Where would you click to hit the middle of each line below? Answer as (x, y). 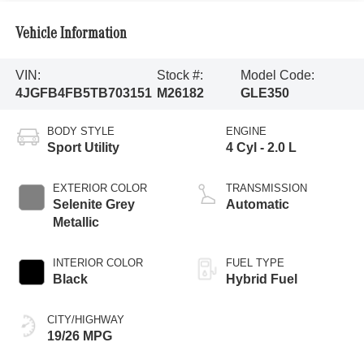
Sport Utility (83, 148)
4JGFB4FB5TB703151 (83, 93)
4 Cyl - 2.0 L (261, 148)
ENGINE (246, 132)
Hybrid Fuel (262, 279)
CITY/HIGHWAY (85, 320)
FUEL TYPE (255, 263)
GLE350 (264, 93)
